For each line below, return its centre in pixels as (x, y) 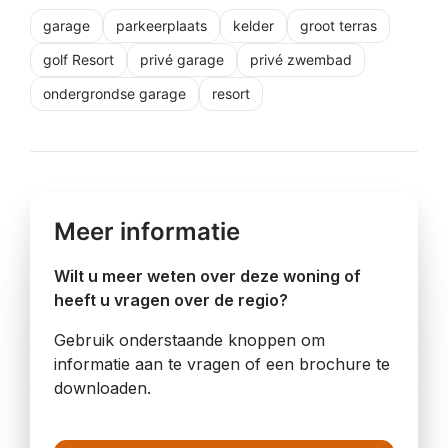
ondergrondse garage (114, 93)
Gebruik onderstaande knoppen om (189, 340)
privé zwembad (301, 59)
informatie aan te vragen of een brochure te (222, 364)
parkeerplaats (161, 25)
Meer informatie (147, 231)
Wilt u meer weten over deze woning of (207, 276)
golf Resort (78, 59)
